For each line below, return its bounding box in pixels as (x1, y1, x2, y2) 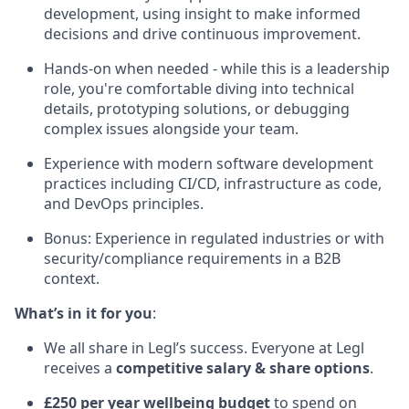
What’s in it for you (15, 303, 152, 323)
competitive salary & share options (116, 358, 370, 378)
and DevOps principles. (44, 194, 204, 214)
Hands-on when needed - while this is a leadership (44, 58, 390, 79)
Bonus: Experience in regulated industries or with (44, 228, 384, 248)
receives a (44, 358, 116, 378)
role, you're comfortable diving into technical (44, 79, 354, 99)
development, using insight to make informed (44, 4, 361, 24)
